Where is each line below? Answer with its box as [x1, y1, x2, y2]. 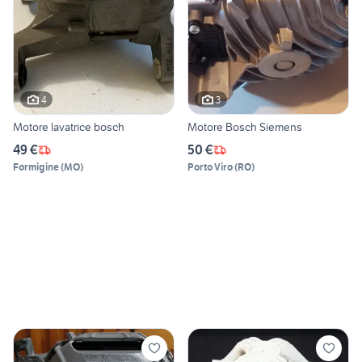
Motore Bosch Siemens [187, 120, 302, 135]
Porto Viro [187, 161, 233, 174]
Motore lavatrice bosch [13, 120, 124, 135]
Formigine [13, 161, 59, 174]
